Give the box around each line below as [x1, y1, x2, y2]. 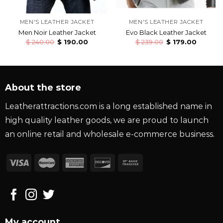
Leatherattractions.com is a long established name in [4, 101, 212, 111]
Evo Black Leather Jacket [125, 28, 207, 36]
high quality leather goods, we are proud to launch [4, 115, 209, 125]
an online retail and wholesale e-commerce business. [4, 129, 215, 139]
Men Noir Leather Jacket [18, 28, 96, 36]
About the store [4, 82, 81, 93]
